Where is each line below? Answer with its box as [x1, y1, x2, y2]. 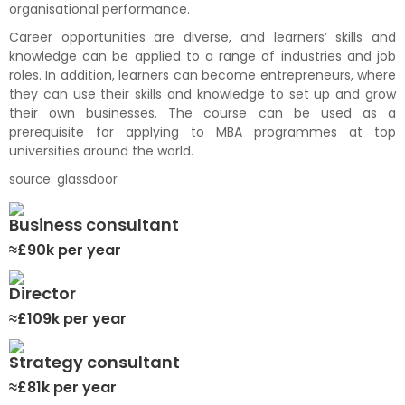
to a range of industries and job [180, 47, 397, 66]
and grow [330, 85, 397, 104]
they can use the [9, 85, 123, 104]
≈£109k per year [9, 308, 127, 330]
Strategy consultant [9, 351, 180, 374]
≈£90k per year [9, 240, 123, 261]
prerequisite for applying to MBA [9, 123, 254, 142]
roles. [9, 66, 46, 85]
